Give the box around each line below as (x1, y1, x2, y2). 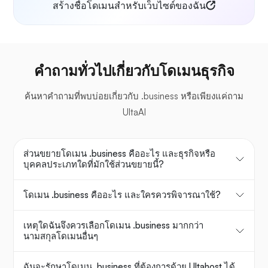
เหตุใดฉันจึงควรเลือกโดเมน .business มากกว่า (23, 220, 203, 232)
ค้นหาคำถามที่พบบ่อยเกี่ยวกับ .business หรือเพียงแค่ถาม (25, 90, 243, 102)
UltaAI (122, 106, 146, 118)
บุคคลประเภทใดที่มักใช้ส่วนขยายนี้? (23, 159, 164, 170)
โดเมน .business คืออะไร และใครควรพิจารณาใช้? (23, 189, 221, 201)
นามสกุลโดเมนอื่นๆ (23, 230, 98, 242)
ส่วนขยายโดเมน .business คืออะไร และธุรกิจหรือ (23, 148, 215, 160)
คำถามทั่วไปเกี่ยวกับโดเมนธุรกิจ (33, 62, 234, 80)
